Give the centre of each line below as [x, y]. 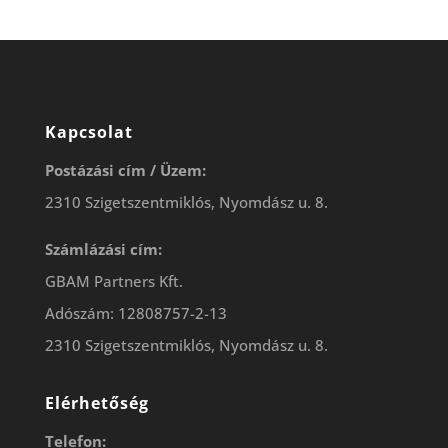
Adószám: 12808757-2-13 [135, 312]
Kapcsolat [88, 131]
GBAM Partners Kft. [113, 280]
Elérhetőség [96, 402]
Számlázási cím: [103, 248]
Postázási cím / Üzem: [125, 169]
